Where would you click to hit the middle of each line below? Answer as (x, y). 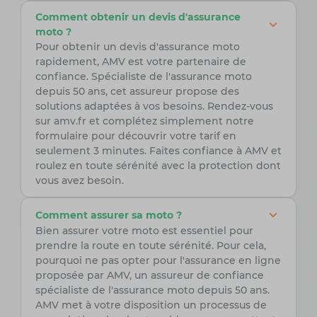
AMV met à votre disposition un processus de (151, 305)
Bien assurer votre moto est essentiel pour (144, 231)
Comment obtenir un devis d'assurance (138, 17)
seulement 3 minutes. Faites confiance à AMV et (158, 151)
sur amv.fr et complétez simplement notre (144, 121)
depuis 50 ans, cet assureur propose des (137, 92)
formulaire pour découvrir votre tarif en (136, 136)
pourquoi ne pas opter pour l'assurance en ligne (158, 261)
